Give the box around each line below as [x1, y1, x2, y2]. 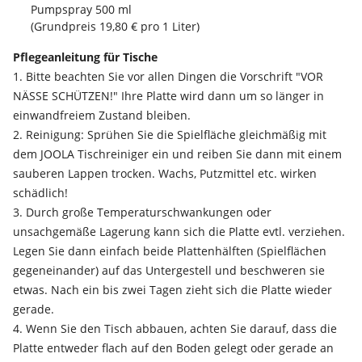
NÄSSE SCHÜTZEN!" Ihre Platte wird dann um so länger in [13, 88, 324, 104]
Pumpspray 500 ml [31, 2, 132, 18]
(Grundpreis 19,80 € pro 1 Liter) [31, 19, 203, 35]
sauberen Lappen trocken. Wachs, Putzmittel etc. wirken [13, 166, 317, 182]
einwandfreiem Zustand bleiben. [13, 107, 191, 124]
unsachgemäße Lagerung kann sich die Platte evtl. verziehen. [13, 224, 345, 240]
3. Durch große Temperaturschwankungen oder [13, 204, 271, 221]
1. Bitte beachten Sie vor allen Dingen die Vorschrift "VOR [13, 69, 323, 85]
